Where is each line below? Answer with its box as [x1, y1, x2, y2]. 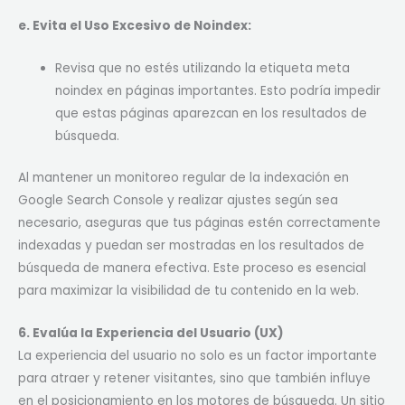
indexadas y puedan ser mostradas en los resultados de [18, 236, 364, 254]
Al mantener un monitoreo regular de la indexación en [18, 168, 349, 186]
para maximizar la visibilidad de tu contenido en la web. [18, 281, 359, 299]
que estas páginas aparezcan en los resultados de [55, 105, 368, 123]
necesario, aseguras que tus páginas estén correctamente [18, 213, 381, 231]
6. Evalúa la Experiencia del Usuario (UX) [18, 324, 284, 342]
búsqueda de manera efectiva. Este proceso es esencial [18, 259, 366, 277]
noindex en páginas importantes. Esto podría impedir [55, 82, 381, 100]
